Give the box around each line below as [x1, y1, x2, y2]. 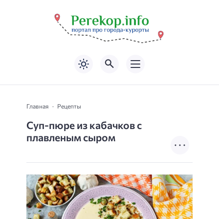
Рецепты [57, 102, 81, 110]
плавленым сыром [26, 131, 115, 143]
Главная [26, 102, 48, 110]
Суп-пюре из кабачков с [26, 118, 142, 131]
